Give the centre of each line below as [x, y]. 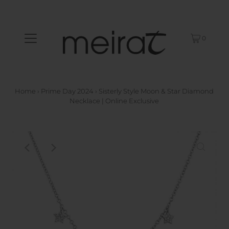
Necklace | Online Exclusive [114, 101]
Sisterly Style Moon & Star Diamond [156, 91]
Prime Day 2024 [67, 91]
